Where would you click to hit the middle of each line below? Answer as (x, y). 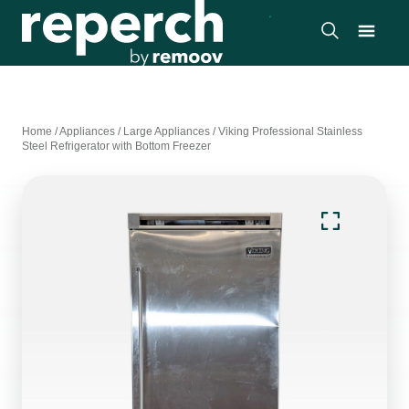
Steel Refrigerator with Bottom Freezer (116, 146)
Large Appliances (167, 131)
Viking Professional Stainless (290, 131)
